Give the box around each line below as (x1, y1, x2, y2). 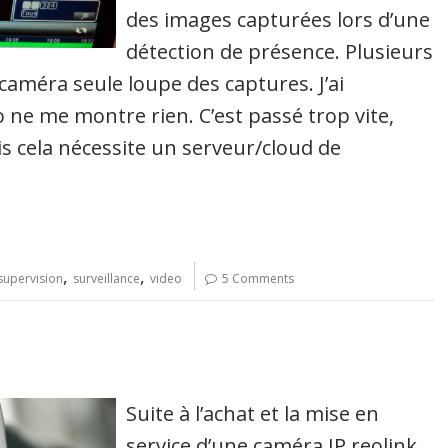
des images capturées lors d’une (126, 5, 431, 33)
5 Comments (222, 269, 294, 287)
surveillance (73, 269, 140, 287)
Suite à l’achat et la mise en (126, 399, 380, 427)
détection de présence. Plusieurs (126, 37, 434, 65)
